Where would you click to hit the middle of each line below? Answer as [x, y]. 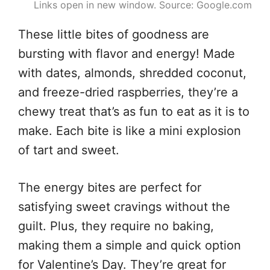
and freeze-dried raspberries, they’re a [128, 92]
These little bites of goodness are [114, 34]
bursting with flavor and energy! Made [127, 53]
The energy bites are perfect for [110, 187]
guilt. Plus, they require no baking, [116, 226]
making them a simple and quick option [130, 245]
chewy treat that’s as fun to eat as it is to [134, 111]
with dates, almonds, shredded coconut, [132, 73]
